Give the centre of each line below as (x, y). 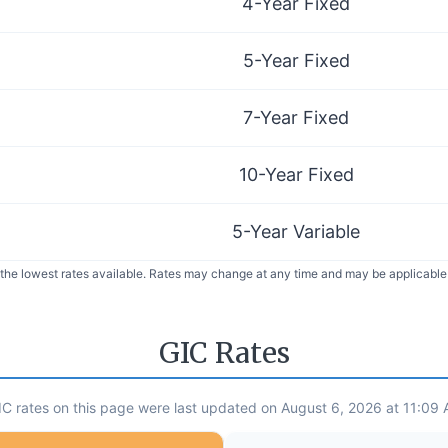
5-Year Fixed (296, 60)
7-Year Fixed (296, 117)
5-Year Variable (296, 231)
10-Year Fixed (296, 174)
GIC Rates (224, 353)
